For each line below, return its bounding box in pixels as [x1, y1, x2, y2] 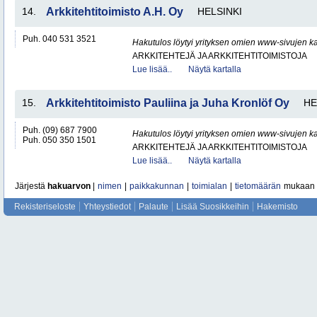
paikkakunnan [129, 181, 184, 191]
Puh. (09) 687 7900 [23, 125, 97, 135]
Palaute [139, 202, 168, 212]
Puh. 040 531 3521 [23, 34, 96, 44]
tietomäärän [235, 181, 281, 191]
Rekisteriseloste [14, 202, 76, 212]
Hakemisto [257, 202, 298, 212]
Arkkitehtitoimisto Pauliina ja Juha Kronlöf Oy [46, 97, 289, 109]
